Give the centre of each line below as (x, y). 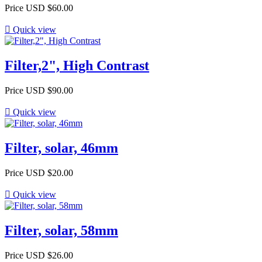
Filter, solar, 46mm (61, 148)
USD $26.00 (49, 255)
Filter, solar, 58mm (61, 230)
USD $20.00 (49, 173)
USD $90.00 (49, 91)
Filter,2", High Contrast (77, 66)
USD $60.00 (49, 8)
